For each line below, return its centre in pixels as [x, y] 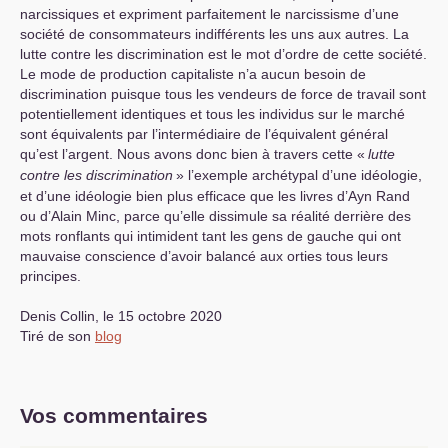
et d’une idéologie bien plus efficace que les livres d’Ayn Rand [215, 196]
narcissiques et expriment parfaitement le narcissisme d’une [209, 14]
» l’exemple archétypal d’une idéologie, [299, 175]
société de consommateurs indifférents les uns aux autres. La [214, 34]
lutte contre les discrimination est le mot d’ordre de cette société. [223, 54]
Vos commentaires [114, 415]
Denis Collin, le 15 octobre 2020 [121, 316]
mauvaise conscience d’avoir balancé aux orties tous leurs [204, 256]
